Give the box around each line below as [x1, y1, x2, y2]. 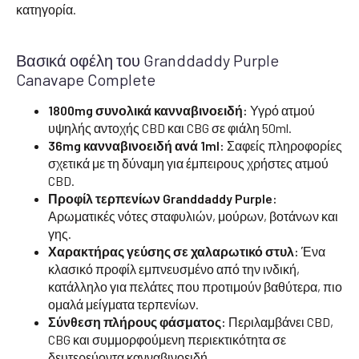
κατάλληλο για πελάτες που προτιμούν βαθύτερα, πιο [48, 278, 342, 294]
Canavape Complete [16, 69, 155, 89]
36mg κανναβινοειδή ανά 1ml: [48, 137, 224, 153]
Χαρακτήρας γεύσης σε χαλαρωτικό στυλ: [48, 243, 299, 259]
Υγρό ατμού [248, 102, 315, 118]
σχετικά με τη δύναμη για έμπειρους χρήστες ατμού [48, 155, 329, 171]
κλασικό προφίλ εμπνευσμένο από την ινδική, [48, 260, 300, 276]
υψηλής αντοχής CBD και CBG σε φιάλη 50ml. [48, 119, 292, 135]
